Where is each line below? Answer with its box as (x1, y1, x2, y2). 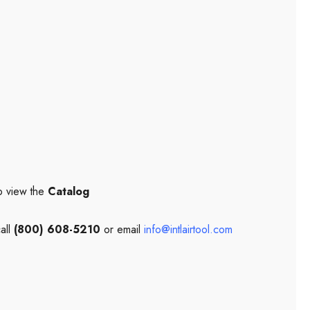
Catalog (44, 183, 89, 199)
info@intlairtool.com (143, 221, 232, 238)
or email (100, 221, 144, 238)
